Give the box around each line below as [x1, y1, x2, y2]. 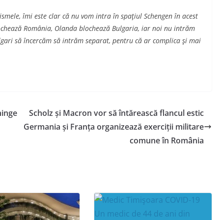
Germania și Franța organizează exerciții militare [24, 121, 204, 133]
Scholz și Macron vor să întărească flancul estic [29, 108, 204, 119]
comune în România [130, 135, 204, 146]
